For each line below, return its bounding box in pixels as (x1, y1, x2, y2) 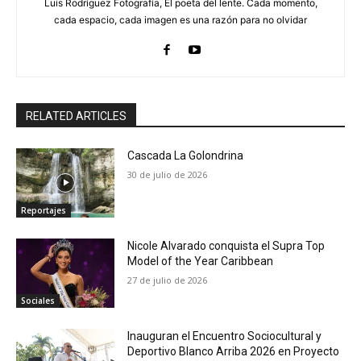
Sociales (21, 294, 55, 306)
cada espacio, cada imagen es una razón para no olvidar (54, 14, 307, 27)
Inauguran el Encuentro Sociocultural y (127, 329, 322, 342)
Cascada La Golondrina (127, 149, 244, 163)
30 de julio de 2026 (127, 168, 208, 181)
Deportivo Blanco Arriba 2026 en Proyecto (127, 344, 340, 358)
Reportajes (21, 204, 66, 216)
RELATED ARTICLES (26, 110, 127, 123)
